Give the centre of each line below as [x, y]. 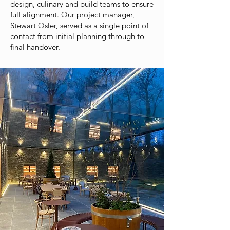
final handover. [35, 47]
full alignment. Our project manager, [72, 15]
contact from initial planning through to [77, 36]
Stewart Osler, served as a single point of [79, 25]
